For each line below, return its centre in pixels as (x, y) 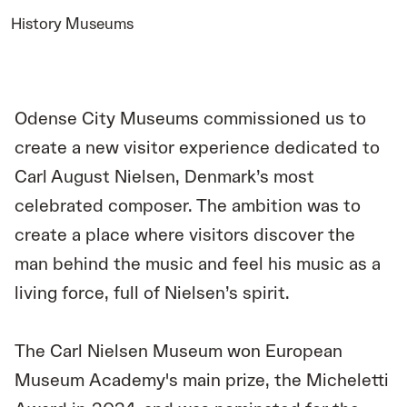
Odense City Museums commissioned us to (190, 119)
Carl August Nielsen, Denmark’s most (164, 177)
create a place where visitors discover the (185, 235)
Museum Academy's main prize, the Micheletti (202, 380)
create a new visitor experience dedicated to (197, 148)
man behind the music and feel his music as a (198, 264)
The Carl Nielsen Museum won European (179, 351)
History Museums (72, 24)
